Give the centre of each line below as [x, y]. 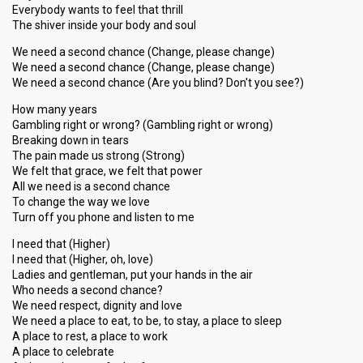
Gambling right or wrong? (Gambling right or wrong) [143, 125]
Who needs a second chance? [88, 290]
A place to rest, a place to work [90, 336]
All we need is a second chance [91, 186]
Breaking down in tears [70, 140]
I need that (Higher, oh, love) [83, 259]
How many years [55, 109]
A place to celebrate [63, 352]
